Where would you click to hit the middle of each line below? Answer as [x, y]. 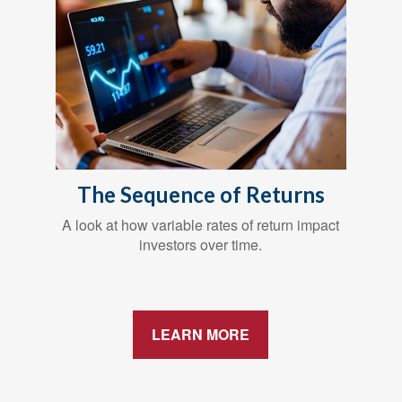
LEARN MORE [201, 334]
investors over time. [201, 244]
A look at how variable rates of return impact [201, 224]
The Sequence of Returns [201, 194]
